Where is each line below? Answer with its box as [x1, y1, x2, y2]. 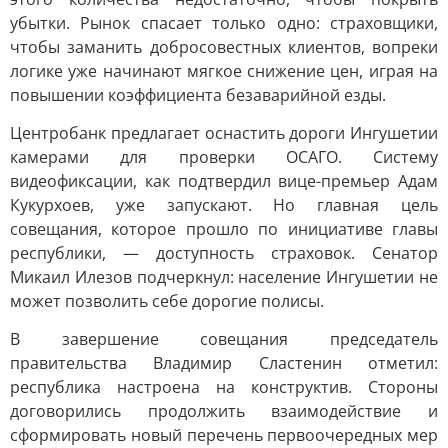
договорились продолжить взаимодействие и [10, 400, 438, 422]
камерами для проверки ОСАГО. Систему [10, 146, 438, 168]
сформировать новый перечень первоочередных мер [10, 424, 438, 446]
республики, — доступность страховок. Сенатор [10, 242, 438, 264]
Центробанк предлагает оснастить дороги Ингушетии [10, 122, 438, 144]
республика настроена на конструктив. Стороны [10, 376, 438, 398]
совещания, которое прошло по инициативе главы [10, 218, 438, 240]
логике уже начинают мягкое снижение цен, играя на [10, 60, 438, 82]
